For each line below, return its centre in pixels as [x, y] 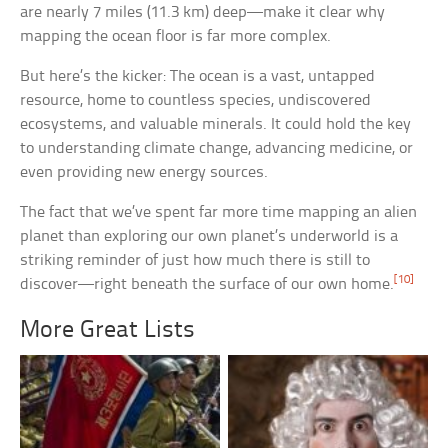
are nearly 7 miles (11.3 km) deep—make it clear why [203, 13]
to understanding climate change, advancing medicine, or [217, 149]
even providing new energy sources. [144, 173]
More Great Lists [108, 331]
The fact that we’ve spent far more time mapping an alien [219, 213]
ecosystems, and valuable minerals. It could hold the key [216, 125]
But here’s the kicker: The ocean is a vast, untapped [198, 77]
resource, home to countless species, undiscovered [196, 101]
